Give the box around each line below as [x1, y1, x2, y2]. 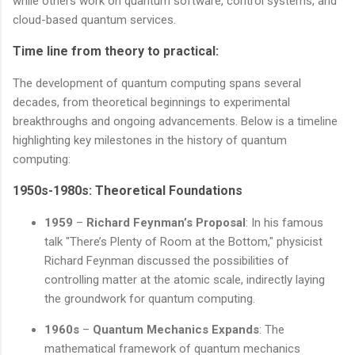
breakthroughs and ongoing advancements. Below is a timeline [13, 113, 338, 128]
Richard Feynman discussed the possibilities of [44, 253, 289, 268]
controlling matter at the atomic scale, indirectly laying [44, 272, 325, 287]
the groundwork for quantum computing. [44, 291, 255, 306]
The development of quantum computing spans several [13, 75, 301, 90]
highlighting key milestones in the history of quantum [13, 132, 287, 147]
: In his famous [246, 215, 323, 230]
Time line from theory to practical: [13, 43, 219, 59]
